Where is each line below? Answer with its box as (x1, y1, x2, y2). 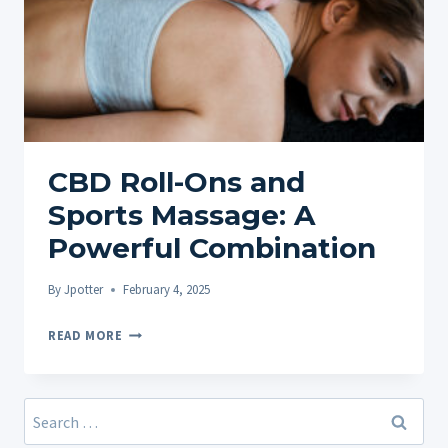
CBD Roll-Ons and (48, 164, 305, 199)
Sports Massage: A (48, 197, 315, 232)
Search (23, 403, 69, 424)
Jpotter (64, 281, 104, 298)
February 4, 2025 (123, 281, 211, 298)
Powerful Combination (48, 230, 376, 265)
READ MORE (48, 327, 123, 344)
